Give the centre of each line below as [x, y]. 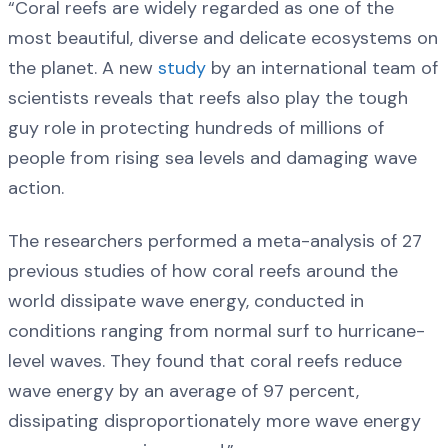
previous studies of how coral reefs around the [203, 271]
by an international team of [322, 67]
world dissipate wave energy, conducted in [186, 301]
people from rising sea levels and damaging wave [212, 157]
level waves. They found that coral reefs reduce [205, 361]
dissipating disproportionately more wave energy [214, 421]
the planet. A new [83, 67]
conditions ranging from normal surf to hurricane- [216, 331]
